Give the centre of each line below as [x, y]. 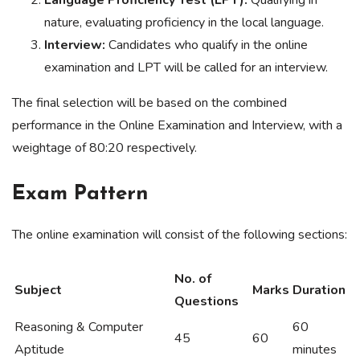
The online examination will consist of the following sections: [180, 235]
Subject [38, 290]
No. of [193, 279]
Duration [319, 290]
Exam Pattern [80, 194]
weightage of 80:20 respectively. [104, 148]
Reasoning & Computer [79, 327]
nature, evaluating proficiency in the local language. [184, 23]
